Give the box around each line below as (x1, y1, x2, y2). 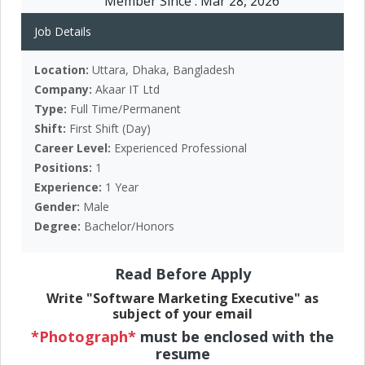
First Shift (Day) (69, 121, 151, 136)
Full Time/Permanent (70, 101, 181, 117)
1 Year (105, 179, 139, 195)
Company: (34, 81, 95, 97)
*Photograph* (31, 327, 136, 346)
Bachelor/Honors (84, 218, 174, 234)
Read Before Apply (114, 264, 251, 284)
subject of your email (112, 305, 253, 323)
